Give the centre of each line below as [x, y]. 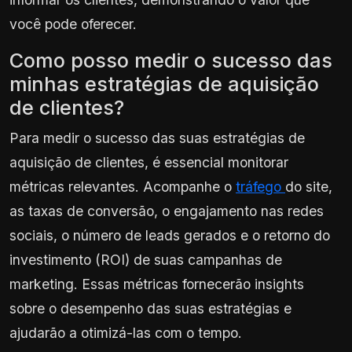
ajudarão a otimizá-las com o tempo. [126, 332]
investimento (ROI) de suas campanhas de [146, 259]
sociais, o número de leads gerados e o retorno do [170, 235]
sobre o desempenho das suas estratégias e [150, 308]
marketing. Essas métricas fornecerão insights [157, 284]
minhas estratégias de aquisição [164, 84]
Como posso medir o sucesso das [171, 60]
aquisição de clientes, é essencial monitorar [149, 162]
